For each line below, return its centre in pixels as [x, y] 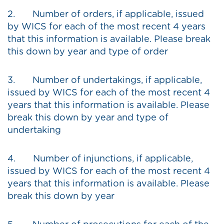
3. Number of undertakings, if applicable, [105, 81]
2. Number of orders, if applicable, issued [106, 15]
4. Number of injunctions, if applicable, [100, 159]
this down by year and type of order [88, 52]
